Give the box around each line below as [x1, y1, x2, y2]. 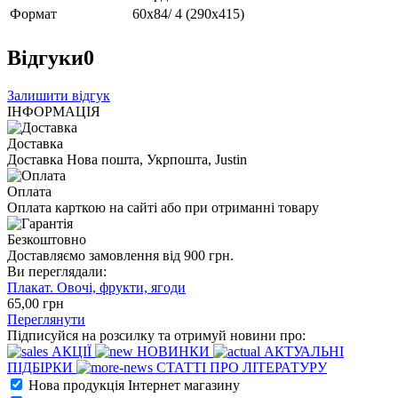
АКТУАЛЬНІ [260, 343, 344, 359]
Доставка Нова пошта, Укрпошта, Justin [7, 151, 247, 167]
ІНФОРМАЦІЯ [7, 103, 100, 119]
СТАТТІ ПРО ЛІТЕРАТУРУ [153, 359, 327, 375]
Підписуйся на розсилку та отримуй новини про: [7, 327, 306, 343]
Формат [10, 5, 57, 21]
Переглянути [7, 311, 85, 327]
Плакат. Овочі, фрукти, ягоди [7, 279, 186, 295]
